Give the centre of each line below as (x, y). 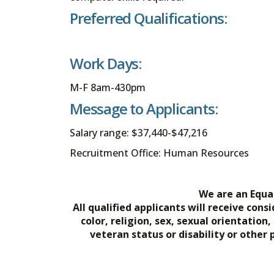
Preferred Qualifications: (148, 18)
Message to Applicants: (144, 109)
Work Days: (106, 64)
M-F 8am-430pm (108, 88)
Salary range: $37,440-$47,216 (139, 133)
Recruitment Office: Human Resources (159, 153)
